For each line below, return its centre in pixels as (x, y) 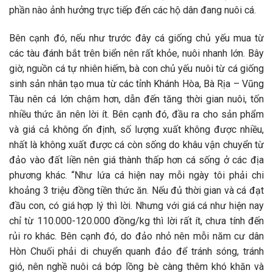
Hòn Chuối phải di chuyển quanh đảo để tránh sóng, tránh (136, 252)
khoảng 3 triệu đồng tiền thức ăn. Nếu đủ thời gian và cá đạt (136, 191)
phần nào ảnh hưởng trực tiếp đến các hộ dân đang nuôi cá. (133, 10)
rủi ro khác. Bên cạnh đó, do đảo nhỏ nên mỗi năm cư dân (136, 236)
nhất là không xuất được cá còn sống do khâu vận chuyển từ (136, 145)
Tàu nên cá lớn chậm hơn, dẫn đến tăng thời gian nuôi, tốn (136, 99)
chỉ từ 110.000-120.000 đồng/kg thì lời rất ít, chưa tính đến (136, 221)
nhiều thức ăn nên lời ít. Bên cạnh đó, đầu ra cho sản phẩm (136, 115)
